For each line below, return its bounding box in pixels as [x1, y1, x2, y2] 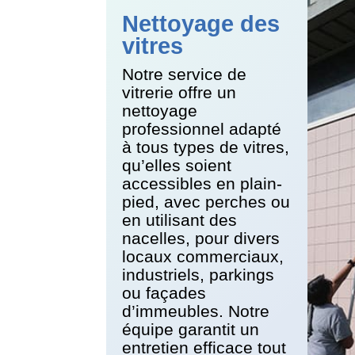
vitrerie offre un [122, 82, 237, 101]
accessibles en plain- [122, 174, 283, 193]
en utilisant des [122, 210, 238, 229]
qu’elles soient [122, 155, 232, 174]
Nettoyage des [122, 10, 281, 36]
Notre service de [122, 64, 247, 83]
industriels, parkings [122, 265, 275, 284]
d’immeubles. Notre [122, 301, 270, 320]
